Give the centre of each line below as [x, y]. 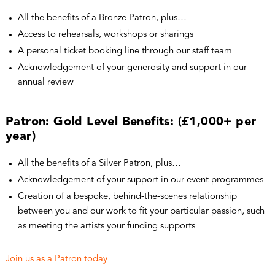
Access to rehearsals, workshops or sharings [105, 34]
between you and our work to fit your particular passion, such [141, 211]
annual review [45, 82]
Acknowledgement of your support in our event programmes [140, 180]
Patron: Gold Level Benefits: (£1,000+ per [131, 122]
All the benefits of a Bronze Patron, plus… [102, 18]
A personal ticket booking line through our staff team [125, 51]
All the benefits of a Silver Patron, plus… [99, 163]
